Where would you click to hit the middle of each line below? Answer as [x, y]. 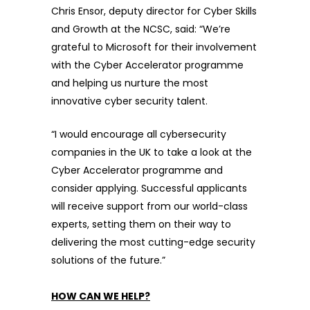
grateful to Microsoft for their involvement [154, 47]
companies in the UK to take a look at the [152, 153]
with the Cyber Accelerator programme [147, 65]
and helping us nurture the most [130, 83]
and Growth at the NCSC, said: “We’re [141, 29]
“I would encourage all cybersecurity [139, 135]
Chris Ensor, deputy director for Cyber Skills [154, 11]
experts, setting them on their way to [141, 225]
